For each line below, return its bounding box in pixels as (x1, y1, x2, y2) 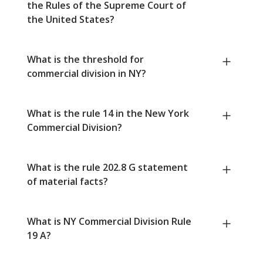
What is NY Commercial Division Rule (27, 215, 191, 228)
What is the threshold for (27, 53, 144, 66)
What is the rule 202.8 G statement (27, 161, 188, 174)
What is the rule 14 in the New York (27, 107, 189, 120)
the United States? (27, 13, 114, 26)
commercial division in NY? (27, 67, 146, 80)
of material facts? (27, 175, 108, 188)
